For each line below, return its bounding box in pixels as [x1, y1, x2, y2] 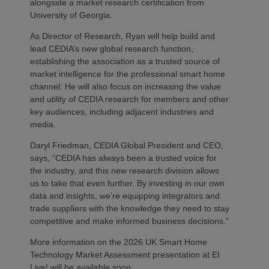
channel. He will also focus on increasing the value [30, 82, 221, 92]
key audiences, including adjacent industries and [30, 107, 214, 117]
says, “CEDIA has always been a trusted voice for [30, 153, 217, 163]
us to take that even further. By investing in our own [30, 178, 225, 189]
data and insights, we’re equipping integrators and [30, 191, 220, 201]
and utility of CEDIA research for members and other [30, 94, 229, 104]
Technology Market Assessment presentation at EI [30, 250, 220, 260]
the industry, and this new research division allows [30, 166, 219, 176]
